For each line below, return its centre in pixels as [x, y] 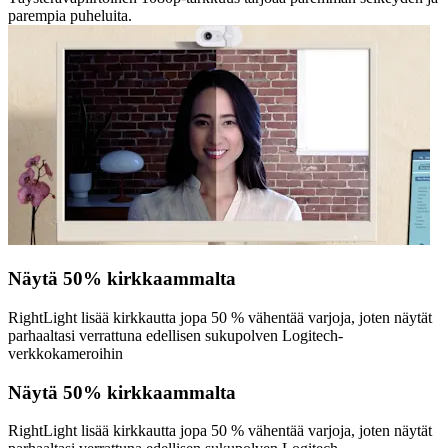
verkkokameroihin [65, 353]
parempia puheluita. [70, 16]
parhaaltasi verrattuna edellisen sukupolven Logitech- [175, 335]
